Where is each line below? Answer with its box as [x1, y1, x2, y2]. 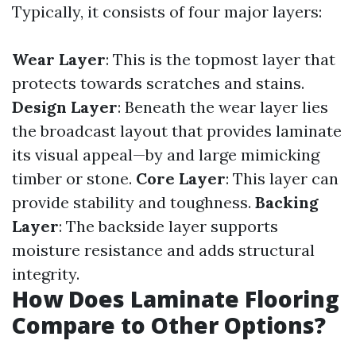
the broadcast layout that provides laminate [12, 121, 342, 141]
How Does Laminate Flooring [12, 284, 339, 314]
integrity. [12, 264, 79, 284]
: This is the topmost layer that [106, 49, 335, 69]
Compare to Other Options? [12, 310, 326, 340]
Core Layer [136, 168, 226, 188]
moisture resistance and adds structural [12, 240, 315, 260]
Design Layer [12, 97, 118, 117]
